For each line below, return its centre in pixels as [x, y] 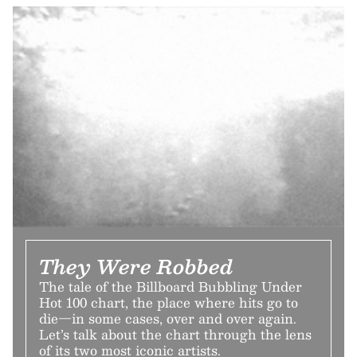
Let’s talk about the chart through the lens [175, 334]
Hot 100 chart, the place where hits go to [169, 302]
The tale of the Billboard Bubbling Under [171, 286]
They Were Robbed [136, 266]
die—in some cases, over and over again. [168, 318]
